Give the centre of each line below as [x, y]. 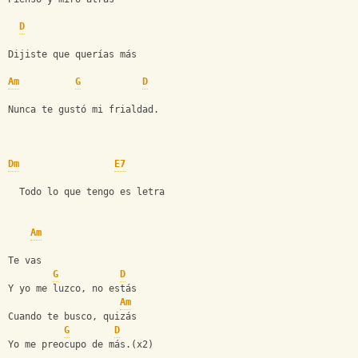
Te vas [25, 261]
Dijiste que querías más [72, 55]
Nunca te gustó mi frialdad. [84, 110]
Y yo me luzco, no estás [72, 289]
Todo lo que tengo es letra [86, 192]
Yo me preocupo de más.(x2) [81, 345]
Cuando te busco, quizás [72, 317]
